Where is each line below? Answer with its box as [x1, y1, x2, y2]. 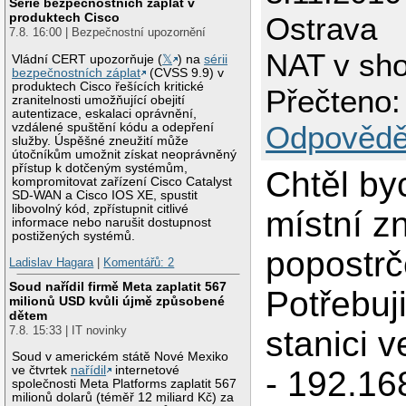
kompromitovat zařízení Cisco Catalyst [12, 174, 233, 188]
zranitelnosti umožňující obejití [12, 92, 186, 107]
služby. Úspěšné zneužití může [12, 133, 189, 148]
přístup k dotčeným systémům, [12, 160, 188, 175]
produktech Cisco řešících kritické [12, 79, 205, 93]
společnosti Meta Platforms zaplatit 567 [12, 376, 237, 391]
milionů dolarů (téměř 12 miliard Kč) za [12, 390, 235, 404]
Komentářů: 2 [103, 256, 175, 270]
